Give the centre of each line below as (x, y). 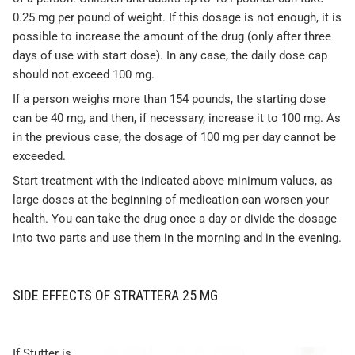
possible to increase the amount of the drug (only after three (172, 37)
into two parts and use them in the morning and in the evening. (177, 238)
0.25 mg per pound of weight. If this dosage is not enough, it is (177, 18)
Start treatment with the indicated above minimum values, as (173, 181)
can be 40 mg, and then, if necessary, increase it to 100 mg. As (177, 118)
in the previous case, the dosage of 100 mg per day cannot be (174, 137)
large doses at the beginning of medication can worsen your (171, 200)
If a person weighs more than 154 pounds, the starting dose (169, 99)
